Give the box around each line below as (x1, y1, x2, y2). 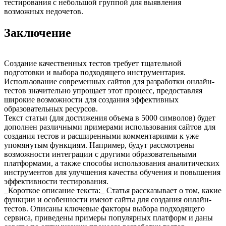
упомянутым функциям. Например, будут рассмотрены (4, 140, 194, 149)
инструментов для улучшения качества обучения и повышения (4, 167, 220, 177)
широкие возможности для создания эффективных (4, 95, 179, 104)
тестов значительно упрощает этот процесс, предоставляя (4, 86, 202, 95)
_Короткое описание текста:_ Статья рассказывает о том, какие (4, 186, 221, 195)
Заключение (4, 26, 71, 40)
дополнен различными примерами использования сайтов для (4, 122, 215, 131)
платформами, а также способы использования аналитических (4, 158, 219, 167)
